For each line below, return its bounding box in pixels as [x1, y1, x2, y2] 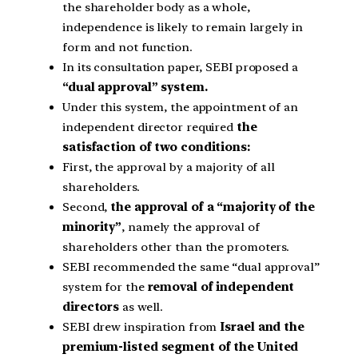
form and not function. [62, 40, 193, 55]
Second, [62, 200, 111, 215]
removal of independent [147, 280, 295, 295]
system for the [62, 280, 148, 295]
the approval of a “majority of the [110, 200, 315, 215]
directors [62, 300, 120, 315]
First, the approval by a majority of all [62, 160, 275, 175]
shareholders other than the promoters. [62, 240, 290, 255]
